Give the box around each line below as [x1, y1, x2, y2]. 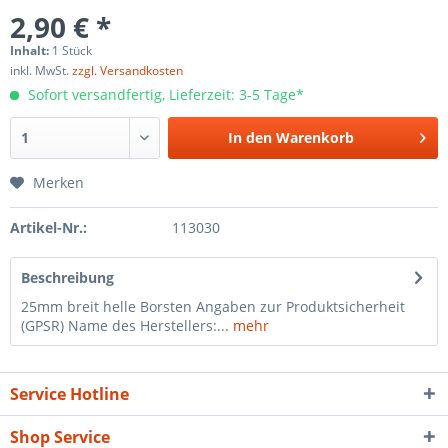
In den [228, 128, 273, 147]
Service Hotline [10, 383, 129, 405]
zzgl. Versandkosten [72, 62, 183, 79]
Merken [33, 173, 84, 192]
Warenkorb [276, 128, 355, 147]
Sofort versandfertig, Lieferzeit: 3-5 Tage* [24, 85, 304, 104]
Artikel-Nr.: [10, 218, 87, 237]
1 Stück [52, 42, 92, 59]
